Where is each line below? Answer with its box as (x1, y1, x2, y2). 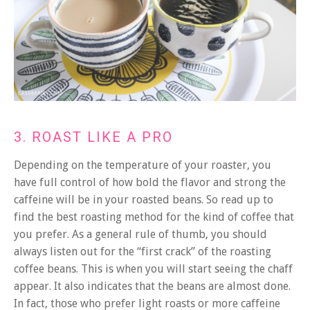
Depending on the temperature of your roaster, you (14, 158, 271, 172)
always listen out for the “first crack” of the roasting (14, 244, 271, 258)
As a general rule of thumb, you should (72, 227, 267, 241)
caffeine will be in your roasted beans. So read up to (14, 192, 273, 206)
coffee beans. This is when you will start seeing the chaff (14, 262, 293, 275)
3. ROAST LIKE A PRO (14, 128, 173, 145)
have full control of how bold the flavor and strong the (14, 175, 286, 189)
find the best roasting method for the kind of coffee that (14, 210, 294, 224)
